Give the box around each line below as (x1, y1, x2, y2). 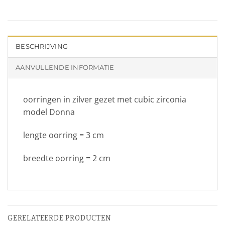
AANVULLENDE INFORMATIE (16, 63, 115, 71)
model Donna (23, 106, 75, 118)
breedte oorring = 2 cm (23, 152, 110, 164)
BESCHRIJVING (16, 42, 68, 50)
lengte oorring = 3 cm (23, 129, 104, 141)
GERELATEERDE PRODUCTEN (8, 213, 111, 223)
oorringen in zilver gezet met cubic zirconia (23, 93, 186, 105)
